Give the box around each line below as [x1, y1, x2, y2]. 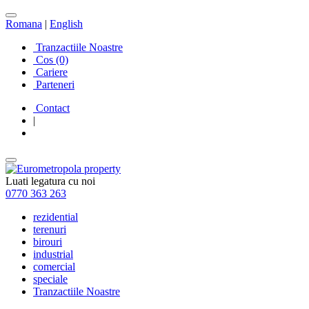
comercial [33, 261, 75, 272]
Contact [33, 102, 70, 114]
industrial [33, 248, 73, 260]
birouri [33, 236, 62, 248]
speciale [33, 273, 68, 285]
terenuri [33, 223, 66, 235]
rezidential [33, 211, 78, 223]
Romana [6, 18, 42, 30]
